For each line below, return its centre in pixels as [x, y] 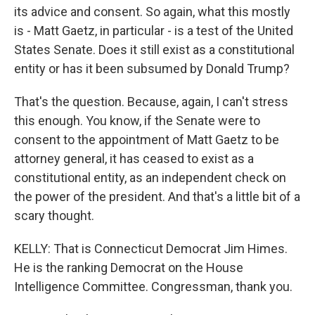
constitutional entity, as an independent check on [150, 178]
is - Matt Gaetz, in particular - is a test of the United [154, 31]
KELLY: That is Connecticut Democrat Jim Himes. [151, 249]
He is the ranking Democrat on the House [129, 268]
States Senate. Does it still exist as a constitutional [154, 50]
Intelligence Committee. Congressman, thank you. [153, 287]
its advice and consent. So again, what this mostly [152, 12]
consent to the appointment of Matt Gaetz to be [147, 140]
